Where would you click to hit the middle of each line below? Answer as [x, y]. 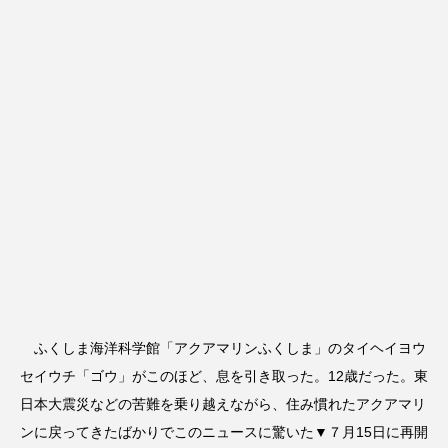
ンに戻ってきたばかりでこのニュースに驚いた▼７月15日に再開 [224, 432]
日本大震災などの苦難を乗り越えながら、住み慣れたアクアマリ [223, 404]
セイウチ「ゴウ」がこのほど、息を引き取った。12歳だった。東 [224, 376]
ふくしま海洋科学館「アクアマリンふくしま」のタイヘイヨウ [223, 348]
